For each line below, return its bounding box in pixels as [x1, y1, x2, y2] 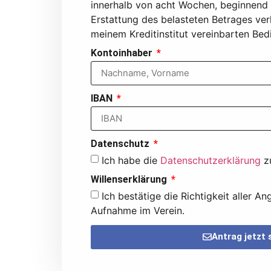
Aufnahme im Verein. [91, 204, 184, 217]
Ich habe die [102, 154, 160, 166]
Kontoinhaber [91, 47, 155, 59]
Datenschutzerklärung [160, 154, 261, 166]
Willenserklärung [91, 173, 169, 185]
